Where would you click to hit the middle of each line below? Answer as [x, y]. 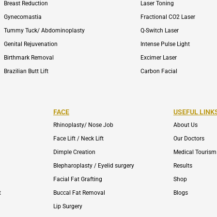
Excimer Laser [159, 57]
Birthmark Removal [29, 57]
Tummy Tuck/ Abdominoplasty [45, 30]
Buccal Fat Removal [79, 193]
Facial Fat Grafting [78, 179]
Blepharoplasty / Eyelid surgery [94, 166]
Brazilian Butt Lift [26, 71]
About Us [186, 125]
